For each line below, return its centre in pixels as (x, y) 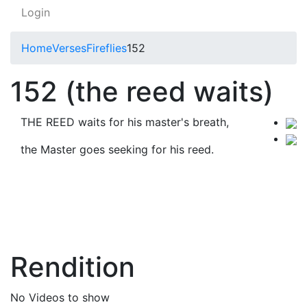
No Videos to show (60, 297)
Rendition (73, 267)
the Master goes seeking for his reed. (117, 149)
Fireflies (107, 48)
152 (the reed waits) (142, 91)
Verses (69, 48)
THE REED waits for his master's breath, (125, 122)
